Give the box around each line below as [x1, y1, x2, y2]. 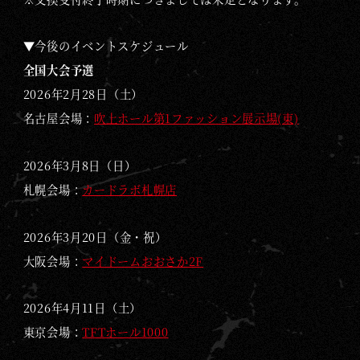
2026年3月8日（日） [22, 157, 137, 174]
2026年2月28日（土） [22, 86, 143, 103]
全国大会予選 [22, 62, 94, 79]
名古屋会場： [22, 110, 94, 127]
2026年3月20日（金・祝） [22, 228, 167, 245]
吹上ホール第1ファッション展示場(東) [93, 110, 299, 127]
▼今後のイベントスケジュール [22, 38, 189, 55]
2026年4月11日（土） [22, 300, 141, 317]
